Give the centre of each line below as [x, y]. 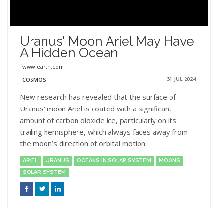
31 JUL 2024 [181, 78]
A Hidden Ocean [69, 52]
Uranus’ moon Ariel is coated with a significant [96, 108]
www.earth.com [43, 66]
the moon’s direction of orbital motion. [84, 143]
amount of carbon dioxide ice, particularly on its [98, 120]
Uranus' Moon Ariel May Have [107, 41]
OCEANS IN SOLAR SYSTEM [114, 160]
